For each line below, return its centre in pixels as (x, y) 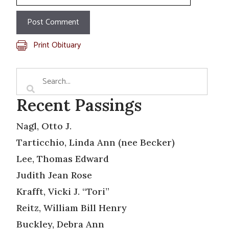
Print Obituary (57, 45)
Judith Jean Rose (54, 175)
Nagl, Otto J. (44, 126)
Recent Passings (79, 105)
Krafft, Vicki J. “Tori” (63, 191)
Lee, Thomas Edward (63, 158)
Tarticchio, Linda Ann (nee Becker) (96, 142)
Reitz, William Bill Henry (72, 208)
